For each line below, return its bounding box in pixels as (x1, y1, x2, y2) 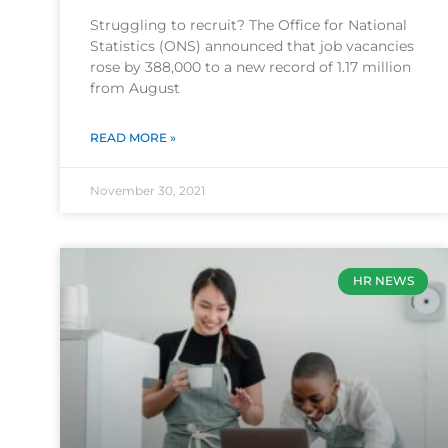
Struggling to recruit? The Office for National (90, 16, 407, 35)
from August (90, 79, 180, 98)
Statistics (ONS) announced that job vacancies (90, 37, 414, 56)
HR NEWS (352, 273, 414, 289)
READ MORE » (90, 130, 176, 146)
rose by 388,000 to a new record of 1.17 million (90, 58, 411, 77)
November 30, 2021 (90, 183, 205, 199)
